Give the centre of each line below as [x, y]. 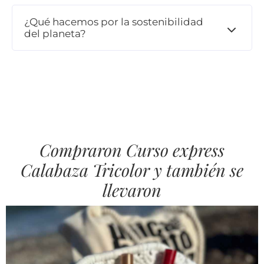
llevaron [132, 189]
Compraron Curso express [132, 149]
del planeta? [55, 33]
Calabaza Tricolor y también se [132, 169]
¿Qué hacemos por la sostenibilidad [114, 22]
